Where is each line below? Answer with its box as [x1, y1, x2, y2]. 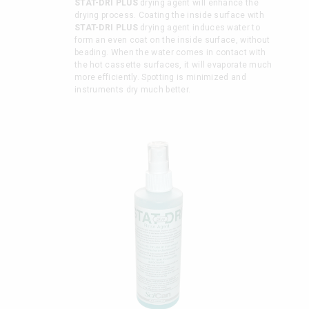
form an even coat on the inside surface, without [74, 35, 270, 46]
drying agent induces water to [137, 23, 260, 33]
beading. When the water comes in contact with [74, 48, 266, 58]
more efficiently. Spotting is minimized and [74, 72, 246, 83]
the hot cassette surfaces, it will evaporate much [74, 60, 272, 70]
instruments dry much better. [74, 85, 191, 95]
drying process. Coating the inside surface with [74, 10, 265, 21]
